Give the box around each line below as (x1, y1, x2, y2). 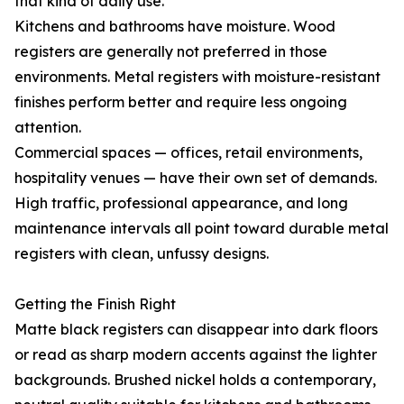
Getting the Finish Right (14, 295, 176, 314)
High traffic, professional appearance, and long (14, 194, 348, 213)
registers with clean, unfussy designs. (14, 244, 269, 263)
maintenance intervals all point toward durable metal (14, 219, 389, 238)
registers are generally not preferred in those (14, 42, 327, 61)
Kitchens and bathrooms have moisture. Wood (14, 17, 335, 36)
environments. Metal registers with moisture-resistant (14, 68, 381, 87)
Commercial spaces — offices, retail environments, (14, 143, 363, 162)
